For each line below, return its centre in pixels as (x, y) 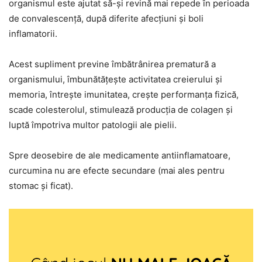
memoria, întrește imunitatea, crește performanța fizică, (124, 94)
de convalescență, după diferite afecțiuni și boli (106, 18)
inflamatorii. (33, 33)
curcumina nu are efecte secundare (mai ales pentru (117, 170)
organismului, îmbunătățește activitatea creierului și (116, 79)
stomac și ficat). (41, 185)
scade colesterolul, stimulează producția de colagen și (121, 109)
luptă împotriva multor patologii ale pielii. (93, 125)
